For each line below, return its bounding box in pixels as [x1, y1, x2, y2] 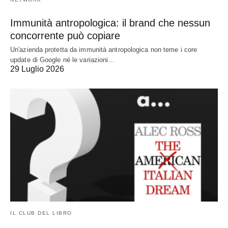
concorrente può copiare [10, 30, 120, 42]
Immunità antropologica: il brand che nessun [10, 17, 210, 29]
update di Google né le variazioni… [10, 56, 115, 64]
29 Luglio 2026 [10, 65, 64, 74]
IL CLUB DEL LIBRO [10, 210, 72, 216]
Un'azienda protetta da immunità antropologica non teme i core [10, 46, 197, 54]
